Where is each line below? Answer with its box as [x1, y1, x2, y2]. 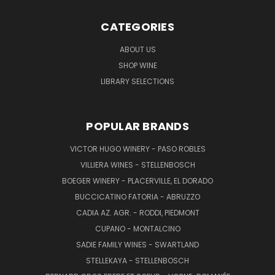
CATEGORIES [101, 18, 174, 34]
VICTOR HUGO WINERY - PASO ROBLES [69, 143, 206, 154]
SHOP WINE [118, 60, 157, 71]
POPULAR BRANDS [86, 118, 189, 134]
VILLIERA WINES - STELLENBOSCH [80, 159, 195, 170]
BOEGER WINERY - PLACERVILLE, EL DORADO [62, 175, 213, 186]
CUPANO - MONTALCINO [95, 223, 180, 234]
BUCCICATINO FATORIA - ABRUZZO [75, 191, 200, 202]
